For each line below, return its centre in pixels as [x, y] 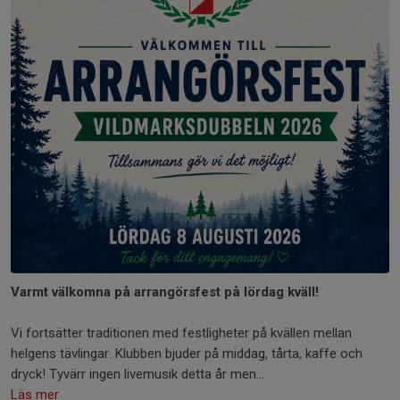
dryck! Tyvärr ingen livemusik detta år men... [137, 375]
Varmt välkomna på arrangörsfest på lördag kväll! [165, 292]
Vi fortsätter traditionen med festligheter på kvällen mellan [181, 333]
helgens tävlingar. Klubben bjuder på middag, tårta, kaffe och [187, 354]
